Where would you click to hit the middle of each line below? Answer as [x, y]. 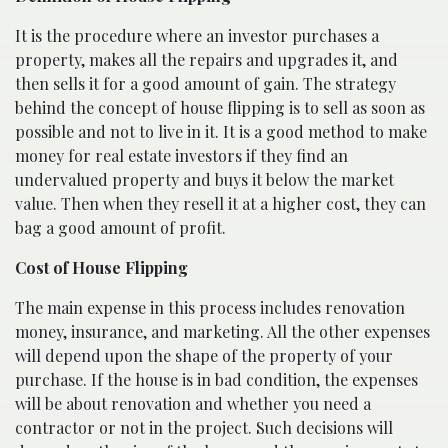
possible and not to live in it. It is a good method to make [221, 131]
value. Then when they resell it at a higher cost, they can [220, 203]
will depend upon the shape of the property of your [204, 355]
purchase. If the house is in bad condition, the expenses [216, 379]
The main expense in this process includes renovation [210, 307]
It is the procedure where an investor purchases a [197, 35]
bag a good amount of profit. [120, 227]
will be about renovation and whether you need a [193, 403]
